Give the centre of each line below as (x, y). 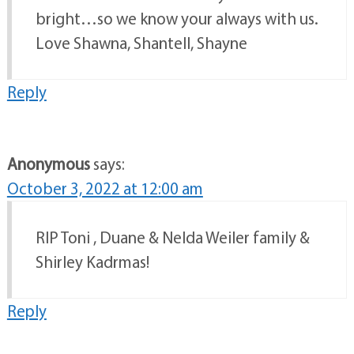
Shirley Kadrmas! (92, 261)
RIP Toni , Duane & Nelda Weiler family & (172, 237)
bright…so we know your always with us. (177, 18)
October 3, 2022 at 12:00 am (105, 188)
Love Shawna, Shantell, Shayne (141, 42)
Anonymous (48, 163)
